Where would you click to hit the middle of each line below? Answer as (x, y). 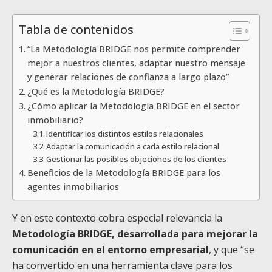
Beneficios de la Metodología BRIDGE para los (124, 172)
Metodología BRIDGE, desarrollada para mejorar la (135, 233)
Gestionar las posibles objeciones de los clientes (138, 159)
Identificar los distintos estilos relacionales (125, 133)
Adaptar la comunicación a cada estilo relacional (133, 146)
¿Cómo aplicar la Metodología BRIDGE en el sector (133, 106)
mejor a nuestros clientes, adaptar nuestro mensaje (136, 63)
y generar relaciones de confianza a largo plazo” (128, 76)
